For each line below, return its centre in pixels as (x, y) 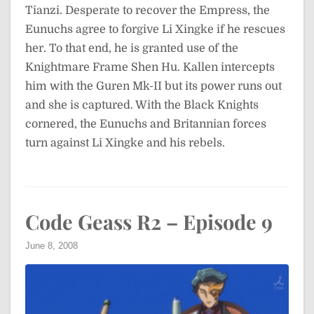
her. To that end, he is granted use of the (132, 48)
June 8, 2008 (52, 246)
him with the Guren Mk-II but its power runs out (153, 86)
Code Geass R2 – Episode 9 (149, 221)
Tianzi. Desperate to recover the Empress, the (148, 11)
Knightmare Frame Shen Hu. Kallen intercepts (150, 67)
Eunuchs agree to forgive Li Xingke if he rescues (155, 29)
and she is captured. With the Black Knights (142, 105)
